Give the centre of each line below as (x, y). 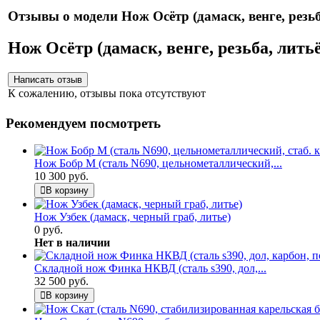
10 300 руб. (61, 176)
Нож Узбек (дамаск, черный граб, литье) (132, 217)
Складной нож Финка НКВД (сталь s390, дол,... (150, 269)
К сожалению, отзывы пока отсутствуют (107, 93)
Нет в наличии (72, 243)
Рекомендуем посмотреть (83, 123)
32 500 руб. (61, 281)
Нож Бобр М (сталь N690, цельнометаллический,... (158, 164)
